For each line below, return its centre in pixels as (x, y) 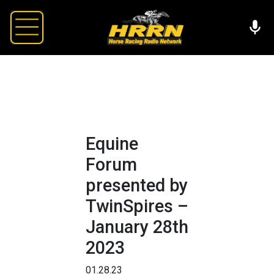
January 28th (137, 227)
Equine (112, 143)
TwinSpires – (137, 206)
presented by (137, 185)
